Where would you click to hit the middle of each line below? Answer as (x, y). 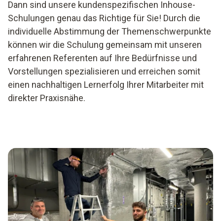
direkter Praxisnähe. (47, 98)
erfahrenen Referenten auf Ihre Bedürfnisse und (102, 58)
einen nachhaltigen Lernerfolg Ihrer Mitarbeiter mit (106, 85)
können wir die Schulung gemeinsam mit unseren (105, 45)
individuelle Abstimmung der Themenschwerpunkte (110, 31)
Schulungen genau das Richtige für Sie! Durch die (104, 18)
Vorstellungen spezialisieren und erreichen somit (104, 71)
